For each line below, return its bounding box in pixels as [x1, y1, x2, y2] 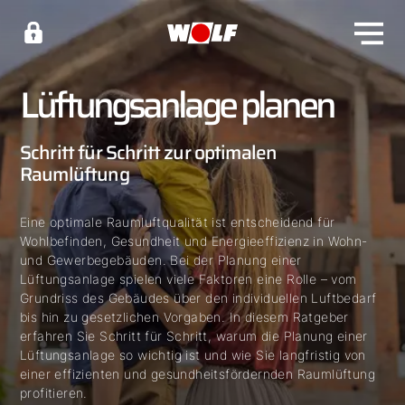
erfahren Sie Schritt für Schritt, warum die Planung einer [20, 328, 368, 344]
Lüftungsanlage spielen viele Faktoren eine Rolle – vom [20, 271, 357, 287]
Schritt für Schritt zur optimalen [20, 137, 278, 167]
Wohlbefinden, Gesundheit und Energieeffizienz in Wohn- [20, 233, 368, 249]
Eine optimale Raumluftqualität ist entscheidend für [20, 214, 335, 230]
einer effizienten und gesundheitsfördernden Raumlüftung [20, 366, 375, 381]
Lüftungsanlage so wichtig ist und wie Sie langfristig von [20, 347, 366, 363]
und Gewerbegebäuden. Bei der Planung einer [20, 252, 302, 268]
